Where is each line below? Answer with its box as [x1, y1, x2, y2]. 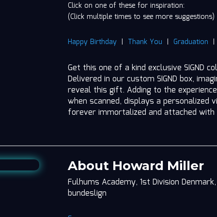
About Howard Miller [68, 158, 204, 174]
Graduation [173, 37, 209, 48]
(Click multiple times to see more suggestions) [68, 11, 215, 22]
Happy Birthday [68, 37, 117, 48]
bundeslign [68, 187, 107, 200]
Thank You [128, 37, 163, 48]
